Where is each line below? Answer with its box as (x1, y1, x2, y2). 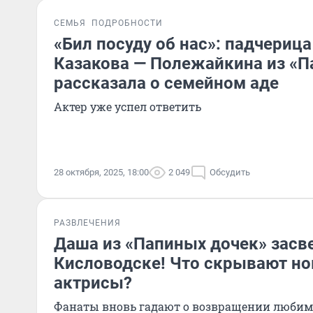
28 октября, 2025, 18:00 (54, 167, 149, 177)
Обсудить (210, 167, 250, 177)
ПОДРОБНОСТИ (92, 18, 163, 28)
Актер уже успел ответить (54, 99, 201, 114)
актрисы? (54, 273, 132, 293)
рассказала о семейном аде (54, 73, 279, 93)
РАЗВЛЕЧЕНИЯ (54, 218, 121, 228)
